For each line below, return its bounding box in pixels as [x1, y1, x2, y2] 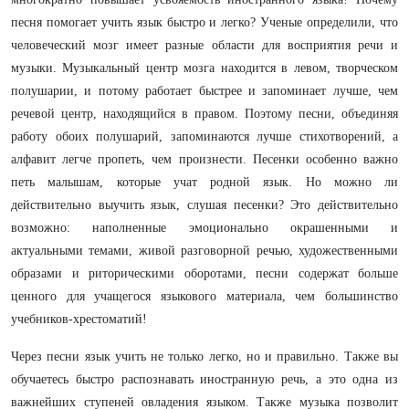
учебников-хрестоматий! [11, 312, 147, 326]
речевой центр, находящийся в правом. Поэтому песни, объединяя [11, 107, 398, 121]
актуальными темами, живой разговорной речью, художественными [11, 244, 398, 257]
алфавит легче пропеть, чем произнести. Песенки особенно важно [11, 152, 398, 166]
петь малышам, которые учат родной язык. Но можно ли [11, 175, 398, 189]
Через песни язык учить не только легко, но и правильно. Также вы [11, 350, 398, 363]
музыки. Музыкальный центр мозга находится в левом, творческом [11, 61, 398, 75]
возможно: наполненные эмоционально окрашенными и [11, 221, 398, 235]
